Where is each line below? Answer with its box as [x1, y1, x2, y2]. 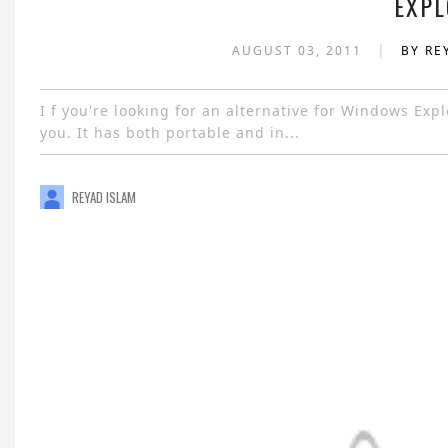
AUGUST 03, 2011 [231, 42, 367, 59]
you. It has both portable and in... [40, 123, 300, 142]
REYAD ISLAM [72, 187, 136, 208]
